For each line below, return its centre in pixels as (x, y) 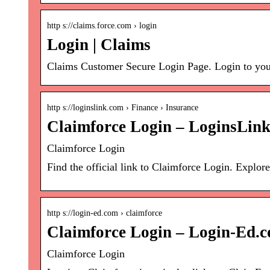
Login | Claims (99, 45)
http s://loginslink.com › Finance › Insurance (123, 108)
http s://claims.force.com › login (102, 26)
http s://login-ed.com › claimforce (105, 213)
